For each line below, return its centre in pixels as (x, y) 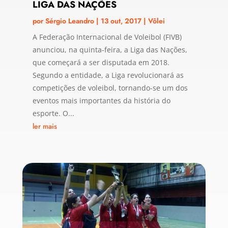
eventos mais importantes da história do (101, 101)
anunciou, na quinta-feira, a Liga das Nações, (110, 50)
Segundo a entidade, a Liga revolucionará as (108, 75)
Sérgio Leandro (69, 21)
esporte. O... (53, 113)
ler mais (45, 126)
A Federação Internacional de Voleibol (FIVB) (107, 37)
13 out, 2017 (121, 21)
